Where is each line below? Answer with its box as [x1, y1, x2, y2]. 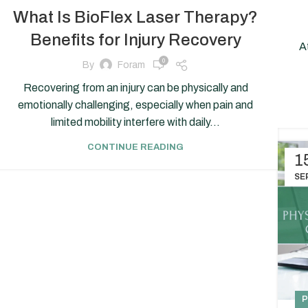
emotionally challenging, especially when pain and [18, 98, 253, 111]
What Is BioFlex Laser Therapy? [13, 8, 258, 26]
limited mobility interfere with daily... [51, 115, 220, 128]
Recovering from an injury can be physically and [23, 81, 248, 93]
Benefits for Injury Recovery [30, 30, 241, 49]
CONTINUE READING [87, 142, 184, 152]
